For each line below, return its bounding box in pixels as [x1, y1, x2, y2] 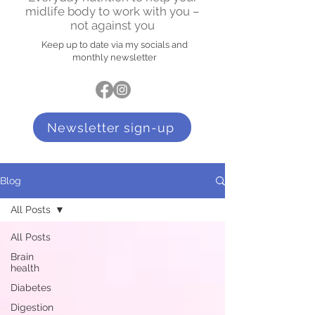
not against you [70, 18, 155, 32]
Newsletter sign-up [47, 120, 174, 135]
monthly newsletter [72, 52, 157, 63]
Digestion [11, 302, 53, 313]
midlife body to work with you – [25, 4, 200, 18]
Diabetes [11, 282, 51, 293]
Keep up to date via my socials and [41, 39, 188, 50]
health [11, 262, 39, 274]
